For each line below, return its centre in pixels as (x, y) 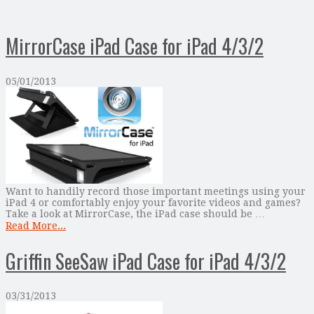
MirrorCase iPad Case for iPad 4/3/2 (135, 46)
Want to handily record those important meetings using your (156, 191)
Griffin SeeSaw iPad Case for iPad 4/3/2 (146, 261)
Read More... (36, 225)
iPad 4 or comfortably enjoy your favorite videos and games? (153, 202)
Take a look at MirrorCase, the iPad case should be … (135, 213)
